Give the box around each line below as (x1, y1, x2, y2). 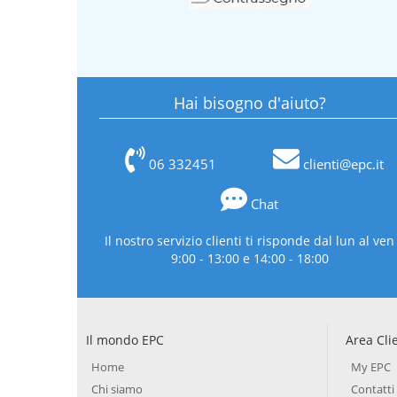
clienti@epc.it (303, 155, 385, 174)
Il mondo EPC (86, 331, 164, 349)
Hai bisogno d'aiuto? (173, 91, 326, 113)
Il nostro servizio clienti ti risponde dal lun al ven (105, 232, 395, 250)
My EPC (350, 359, 391, 376)
